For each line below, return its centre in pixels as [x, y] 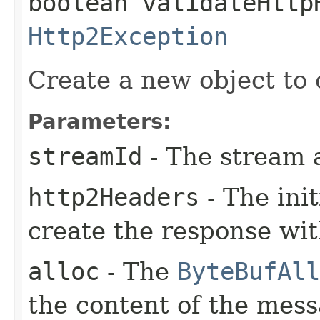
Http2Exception [128, 36]
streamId [85, 156]
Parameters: [100, 121]
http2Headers [114, 197]
